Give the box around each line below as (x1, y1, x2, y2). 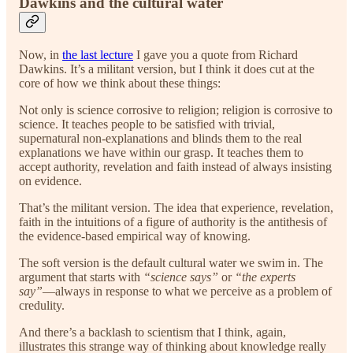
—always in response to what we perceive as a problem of (43, 284, 332, 298)
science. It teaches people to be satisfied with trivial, (19, 117, 275, 131)
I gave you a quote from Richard (133, 47, 298, 61)
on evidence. (19, 173, 82, 188)
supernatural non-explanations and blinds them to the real (19, 131, 302, 145)
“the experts (235, 269, 295, 284)
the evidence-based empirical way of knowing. (19, 229, 251, 243)
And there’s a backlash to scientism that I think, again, (19, 325, 286, 339)
